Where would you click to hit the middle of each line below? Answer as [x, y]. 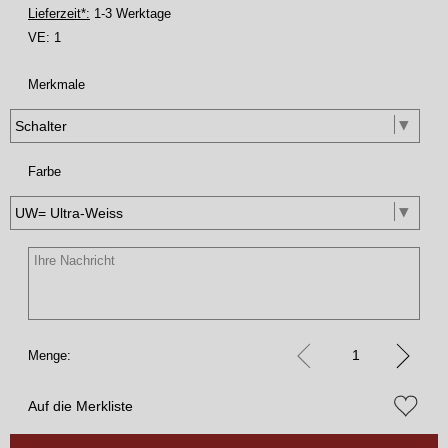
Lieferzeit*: [59, 13]
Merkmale [56, 84]
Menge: [49, 355]
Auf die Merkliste [80, 405]
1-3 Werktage [130, 13]
